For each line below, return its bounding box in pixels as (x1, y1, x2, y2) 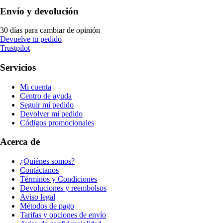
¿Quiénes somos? (20, 157, 75, 166)
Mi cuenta (20, 82, 51, 91)
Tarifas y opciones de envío (20, 211, 106, 220)
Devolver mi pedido (20, 109, 83, 118)
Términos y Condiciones (20, 175, 97, 184)
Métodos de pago (20, 202, 74, 211)
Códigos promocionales (20, 118, 94, 127)
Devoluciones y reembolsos (20, 184, 107, 193)
